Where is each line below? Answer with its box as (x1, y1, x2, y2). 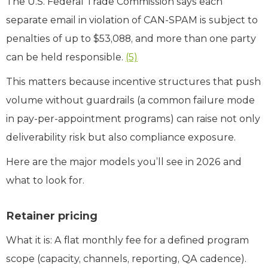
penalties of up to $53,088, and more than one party (6, 32, 256, 44)
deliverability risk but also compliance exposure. (6, 131, 236, 143)
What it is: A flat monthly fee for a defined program (6, 234, 249, 246)
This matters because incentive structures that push (6, 75, 261, 87)
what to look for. (6, 174, 84, 186)
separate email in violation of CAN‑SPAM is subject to (6, 14, 258, 26)
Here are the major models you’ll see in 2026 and (6, 156, 242, 167)
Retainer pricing (6, 209, 98, 223)
